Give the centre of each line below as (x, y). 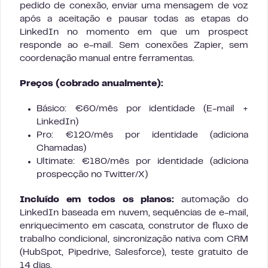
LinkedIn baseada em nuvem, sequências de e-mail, (134, 213)
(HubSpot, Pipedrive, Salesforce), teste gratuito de (134, 253)
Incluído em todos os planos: (97, 200)
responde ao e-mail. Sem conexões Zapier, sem (134, 46)
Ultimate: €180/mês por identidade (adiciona (142, 162)
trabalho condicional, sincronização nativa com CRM (134, 240)
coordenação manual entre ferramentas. (107, 59)
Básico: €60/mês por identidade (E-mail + (142, 109)
